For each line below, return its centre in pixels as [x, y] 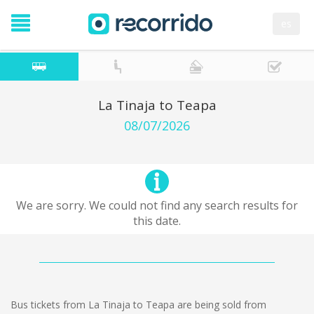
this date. [157, 221]
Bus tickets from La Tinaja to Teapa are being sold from [138, 305]
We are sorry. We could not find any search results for [157, 205]
